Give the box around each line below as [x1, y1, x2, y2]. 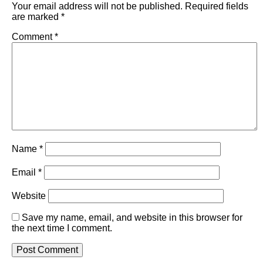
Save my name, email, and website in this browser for [22, 212, 242, 222]
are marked [12, 11, 61, 22]
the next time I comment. [12, 222, 112, 233]
